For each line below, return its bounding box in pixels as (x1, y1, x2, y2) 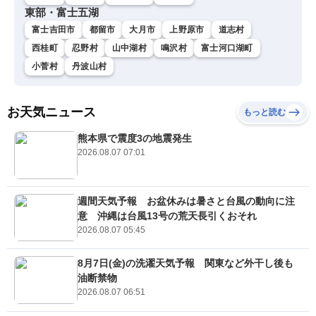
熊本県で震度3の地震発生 (78, 133, 192, 145)
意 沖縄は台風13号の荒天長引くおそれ (78, 209, 257, 221)
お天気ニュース (7, 105, 96, 120)
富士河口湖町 (200, 43, 253, 54)
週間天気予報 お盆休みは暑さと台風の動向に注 (78, 195, 295, 207)
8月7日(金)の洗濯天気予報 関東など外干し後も (78, 257, 293, 269)
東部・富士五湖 (25, 6, 99, 19)
